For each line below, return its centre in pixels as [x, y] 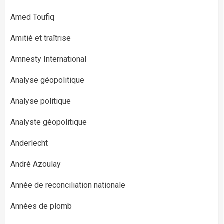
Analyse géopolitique [47, 80]
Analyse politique [41, 101]
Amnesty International [48, 59]
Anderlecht [29, 143]
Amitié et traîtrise [41, 38]
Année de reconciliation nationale [68, 185]
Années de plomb [41, 206]
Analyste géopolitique [49, 122]
